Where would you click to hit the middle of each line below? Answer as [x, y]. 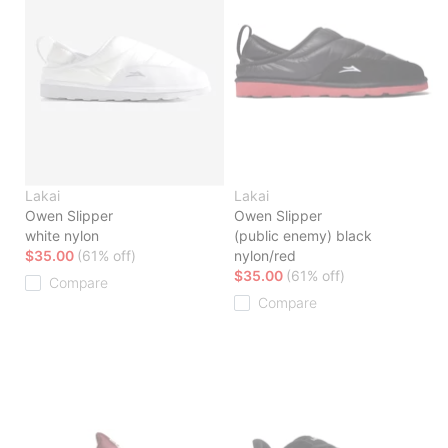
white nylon [62, 236]
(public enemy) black [303, 236]
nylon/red [265, 256]
